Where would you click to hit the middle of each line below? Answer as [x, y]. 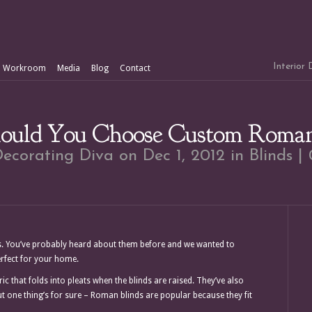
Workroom [24, 68]
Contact [135, 68]
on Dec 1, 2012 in [181, 156]
